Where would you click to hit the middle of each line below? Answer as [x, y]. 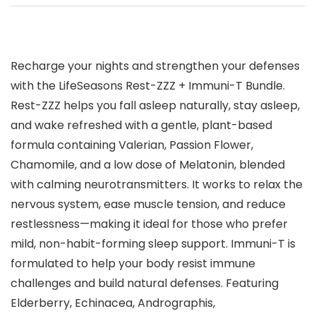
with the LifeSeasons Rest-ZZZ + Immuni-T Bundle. [148, 86]
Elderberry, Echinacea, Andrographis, [113, 303]
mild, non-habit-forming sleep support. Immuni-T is [153, 244]
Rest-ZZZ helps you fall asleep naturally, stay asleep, [155, 106]
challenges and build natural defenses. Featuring [145, 284]
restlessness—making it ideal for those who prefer [149, 224]
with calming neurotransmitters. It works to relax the [157, 185]
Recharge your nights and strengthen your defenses [155, 66]
